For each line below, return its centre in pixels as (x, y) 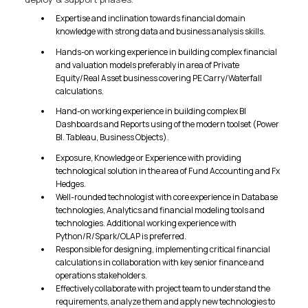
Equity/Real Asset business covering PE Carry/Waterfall (159, 78)
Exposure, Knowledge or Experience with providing (149, 157)
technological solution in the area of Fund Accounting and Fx (168, 170)
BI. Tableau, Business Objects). (113, 137)
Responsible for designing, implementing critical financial (163, 249)
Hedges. (71, 184)
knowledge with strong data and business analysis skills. (161, 31)
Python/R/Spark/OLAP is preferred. (121, 236)
